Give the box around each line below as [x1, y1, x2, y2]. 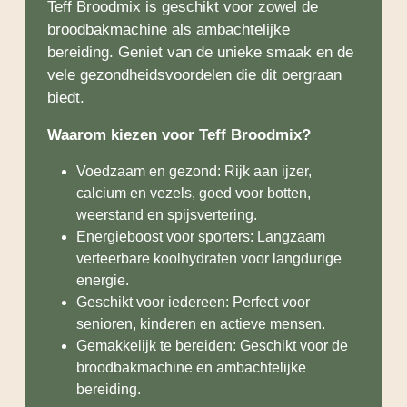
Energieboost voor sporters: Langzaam [76, 229, 325, 245]
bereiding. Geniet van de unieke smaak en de [47, 44, 353, 62]
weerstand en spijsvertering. [76, 207, 257, 223]
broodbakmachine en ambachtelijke [76, 360, 306, 376]
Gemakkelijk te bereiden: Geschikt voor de [76, 338, 348, 354]
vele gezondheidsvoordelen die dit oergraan [47, 66, 342, 84]
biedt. [47, 89, 84, 107]
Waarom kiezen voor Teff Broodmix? [47, 126, 311, 144]
